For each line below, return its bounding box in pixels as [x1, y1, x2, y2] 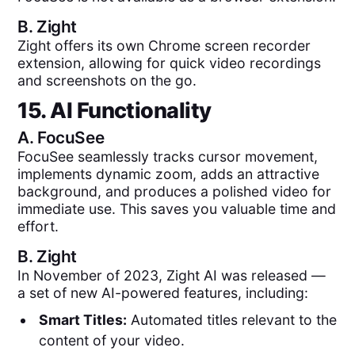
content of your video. [38, 332, 185, 349]
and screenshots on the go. [17, 71, 197, 89]
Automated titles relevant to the [126, 311, 337, 329]
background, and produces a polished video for [17, 183, 332, 200]
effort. [17, 218, 59, 235]
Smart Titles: [38, 311, 127, 329]
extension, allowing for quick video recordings [17, 54, 322, 71]
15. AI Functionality [17, 97, 212, 124]
